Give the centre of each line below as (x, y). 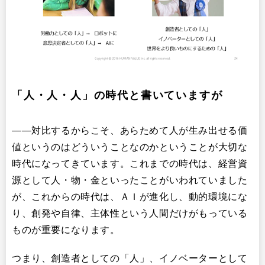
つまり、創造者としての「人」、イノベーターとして (130, 258)
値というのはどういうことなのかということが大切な (130, 147)
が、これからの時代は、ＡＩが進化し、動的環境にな (130, 196)
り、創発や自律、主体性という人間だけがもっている (130, 213)
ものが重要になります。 (66, 230)
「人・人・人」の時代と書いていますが (117, 95)
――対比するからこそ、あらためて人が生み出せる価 (130, 130)
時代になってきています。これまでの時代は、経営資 (130, 163)
